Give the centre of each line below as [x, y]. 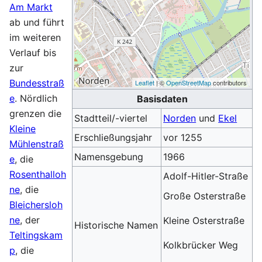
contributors [229, 82]
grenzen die [35, 113]
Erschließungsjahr [113, 137]
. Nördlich [36, 98]
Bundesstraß [37, 83]
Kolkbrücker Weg [201, 245]
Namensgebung [109, 157]
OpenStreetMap [189, 82]
